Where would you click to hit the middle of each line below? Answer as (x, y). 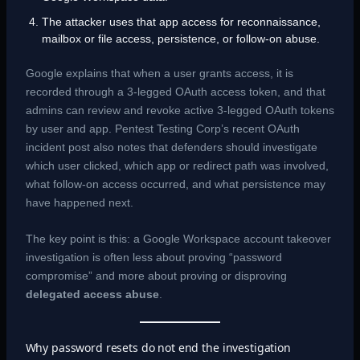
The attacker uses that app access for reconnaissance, (181, 21)
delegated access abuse (92, 295)
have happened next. (79, 202)
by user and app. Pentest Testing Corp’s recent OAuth (162, 128)
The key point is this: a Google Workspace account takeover (178, 239)
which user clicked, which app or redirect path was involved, (177, 165)
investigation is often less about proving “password (153, 258)
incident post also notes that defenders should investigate (171, 147)
